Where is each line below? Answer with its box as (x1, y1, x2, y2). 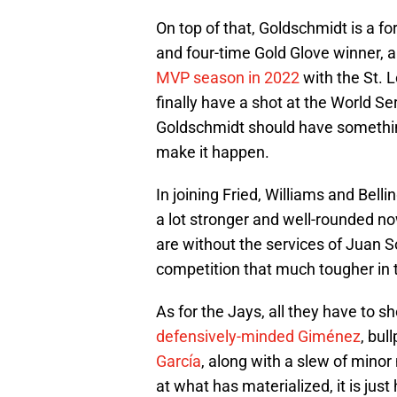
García (156, 352, 201, 371)
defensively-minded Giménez (156, 327, 361, 346)
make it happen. (156, 143, 269, 162)
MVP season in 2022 (156, 68, 300, 88)
